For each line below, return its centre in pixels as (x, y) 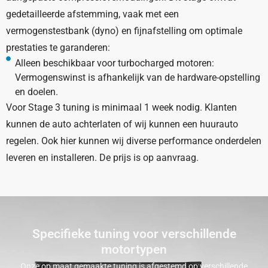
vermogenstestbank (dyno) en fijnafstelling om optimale (124, 31)
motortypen (134, 249)
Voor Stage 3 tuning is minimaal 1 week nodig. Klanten (121, 107)
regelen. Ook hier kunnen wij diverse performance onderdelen (134, 141)
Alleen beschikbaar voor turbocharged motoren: (115, 63)
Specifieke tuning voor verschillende (134, 234)
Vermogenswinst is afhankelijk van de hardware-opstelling (138, 77)
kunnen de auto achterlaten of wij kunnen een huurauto (122, 124)
